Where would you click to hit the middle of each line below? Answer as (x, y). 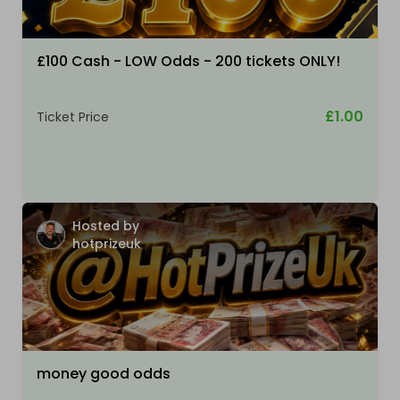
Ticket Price (73, 117)
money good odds (104, 374)
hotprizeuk (107, 244)
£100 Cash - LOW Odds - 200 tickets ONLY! (188, 62)
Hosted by (106, 226)
